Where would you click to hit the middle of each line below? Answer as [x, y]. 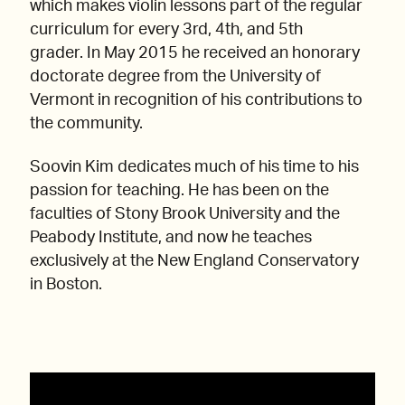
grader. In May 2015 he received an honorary [195, 54]
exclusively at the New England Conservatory [194, 262]
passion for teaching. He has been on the [179, 191]
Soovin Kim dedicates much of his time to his [194, 168]
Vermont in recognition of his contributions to [196, 101]
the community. [88, 124]
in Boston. [68, 285]
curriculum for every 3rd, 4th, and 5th [166, 30]
